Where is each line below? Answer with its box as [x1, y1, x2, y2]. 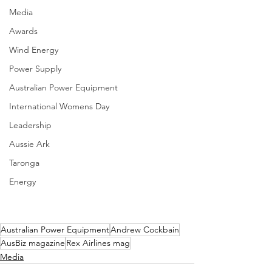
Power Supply [9, 63, 61, 74]
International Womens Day [9, 101, 109, 112]
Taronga [9, 157, 39, 168]
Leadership [9, 120, 52, 131]
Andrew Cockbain [110, 224, 179, 236]
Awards [9, 25, 38, 36]
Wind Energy [9, 44, 58, 55]
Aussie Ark [9, 138, 50, 149]
